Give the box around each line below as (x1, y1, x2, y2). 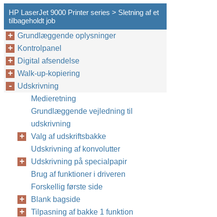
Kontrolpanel (17, 44, 62, 52)
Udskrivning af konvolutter (31, 145, 120, 153)
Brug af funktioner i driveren (31, 170, 125, 178)
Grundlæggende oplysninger (17, 31, 116, 40)
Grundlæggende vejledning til (31, 107, 133, 115)
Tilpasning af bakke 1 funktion (31, 208, 133, 216)
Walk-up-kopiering (17, 69, 80, 77)
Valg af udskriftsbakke (31, 132, 106, 140)
